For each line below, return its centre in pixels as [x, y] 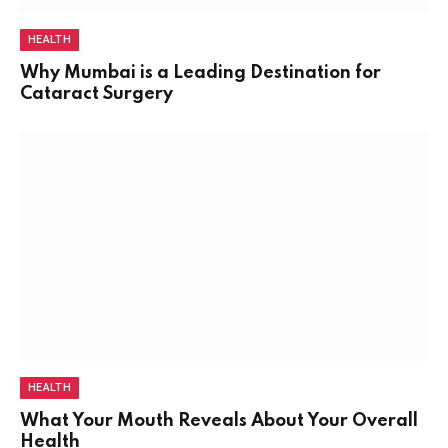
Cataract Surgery [96, 94]
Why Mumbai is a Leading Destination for [200, 73]
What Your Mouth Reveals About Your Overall [219, 420]
